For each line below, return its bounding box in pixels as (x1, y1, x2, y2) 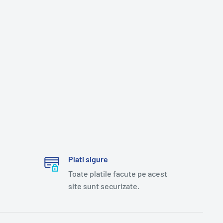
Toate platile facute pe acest (68, 168, 167, 178)
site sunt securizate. (68, 181, 139, 191)
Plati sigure (68, 154, 108, 164)
